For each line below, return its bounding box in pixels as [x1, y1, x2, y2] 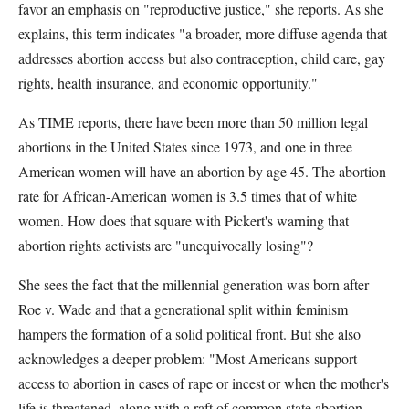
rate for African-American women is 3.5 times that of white [18, 186, 357, 205]
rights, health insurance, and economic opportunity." [18, 73, 318, 92]
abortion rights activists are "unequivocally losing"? [18, 236, 313, 255]
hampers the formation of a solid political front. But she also [18, 324, 361, 343]
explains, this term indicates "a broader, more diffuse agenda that [18, 24, 387, 43]
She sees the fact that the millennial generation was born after [18, 275, 369, 294]
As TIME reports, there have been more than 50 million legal [18, 112, 368, 131]
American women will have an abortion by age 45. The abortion [18, 162, 386, 181]
